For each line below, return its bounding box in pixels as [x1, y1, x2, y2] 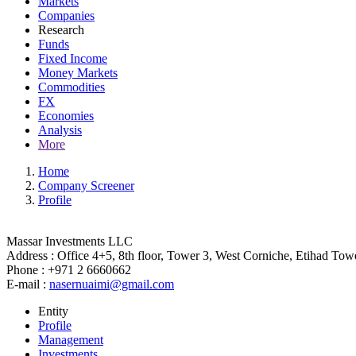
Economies [38, 109, 94, 122]
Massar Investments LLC [6, 236, 133, 250]
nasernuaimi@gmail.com [49, 279, 174, 292]
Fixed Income [38, 52, 107, 65]
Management [38, 335, 103, 348]
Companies [38, 9, 95, 22]
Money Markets [38, 66, 118, 79]
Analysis [38, 123, 82, 137]
